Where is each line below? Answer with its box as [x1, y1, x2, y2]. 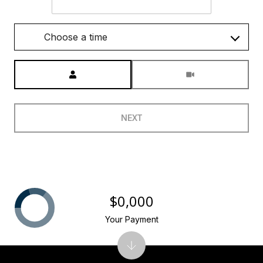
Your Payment [104, 214, 159, 225]
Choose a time [44, 31, 107, 43]
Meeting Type [131, 62, 186, 72]
